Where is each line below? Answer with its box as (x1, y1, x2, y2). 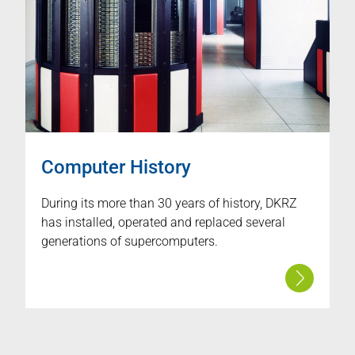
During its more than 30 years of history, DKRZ (41, 195, 297, 211)
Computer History (41, 155, 191, 178)
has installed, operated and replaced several (41, 214, 285, 230)
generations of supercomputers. (41, 233, 218, 249)
